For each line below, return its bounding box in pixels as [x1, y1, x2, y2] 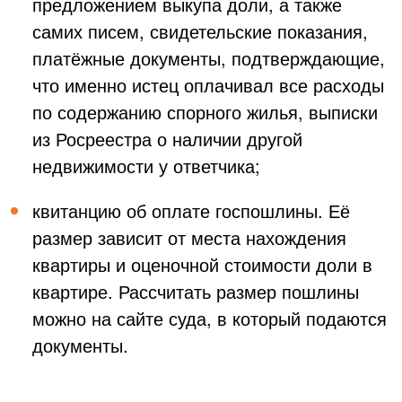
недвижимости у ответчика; [32, 152, 260, 179]
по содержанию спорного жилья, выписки [32, 98, 378, 125]
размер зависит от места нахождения [32, 223, 346, 250]
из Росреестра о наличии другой [32, 125, 302, 152]
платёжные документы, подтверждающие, [32, 44, 385, 71]
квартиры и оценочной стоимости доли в [32, 250, 372, 277]
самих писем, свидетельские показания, [32, 17, 368, 44]
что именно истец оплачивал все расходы [32, 71, 384, 98]
